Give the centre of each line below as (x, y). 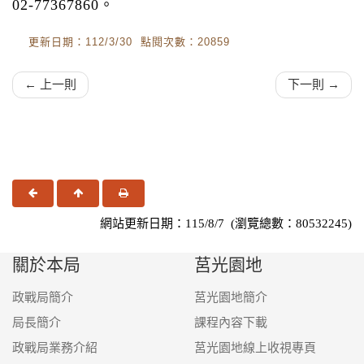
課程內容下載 (231, 322)
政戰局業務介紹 (55, 347)
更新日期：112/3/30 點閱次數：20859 (129, 41)
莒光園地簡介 (231, 297)
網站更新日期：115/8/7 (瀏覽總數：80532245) (226, 223)
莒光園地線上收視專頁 (255, 347)
